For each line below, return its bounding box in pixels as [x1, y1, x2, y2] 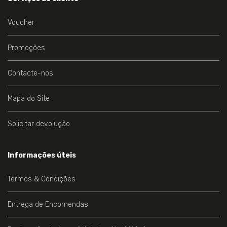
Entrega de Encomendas [8, 200, 88, 209]
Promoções [8, 44, 45, 53]
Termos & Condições [8, 175, 75, 184]
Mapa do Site [8, 94, 50, 103]
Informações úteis [8, 151, 76, 160]
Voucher [8, 18, 34, 27]
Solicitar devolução [8, 120, 70, 129]
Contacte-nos [8, 69, 53, 78]
